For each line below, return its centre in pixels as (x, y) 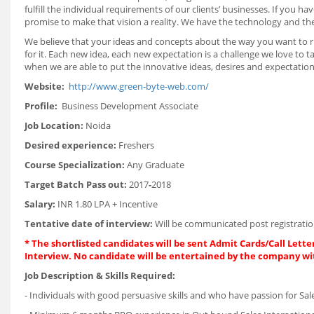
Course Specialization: (76, 165)
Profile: (43, 106)
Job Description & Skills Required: (100, 275)
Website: (45, 86)
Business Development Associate (130, 106)
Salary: (41, 204)
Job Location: (55, 125)
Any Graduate (156, 165)
